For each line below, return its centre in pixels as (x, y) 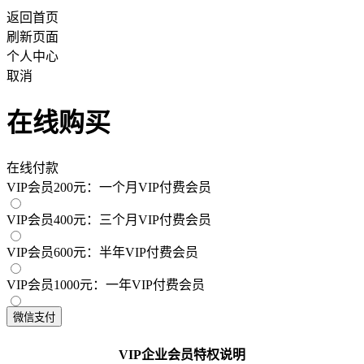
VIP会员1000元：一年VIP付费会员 (106, 284)
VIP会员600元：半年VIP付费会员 (102, 252)
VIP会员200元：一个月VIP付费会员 (109, 187)
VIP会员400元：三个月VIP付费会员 (109, 219)
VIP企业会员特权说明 (182, 355)
